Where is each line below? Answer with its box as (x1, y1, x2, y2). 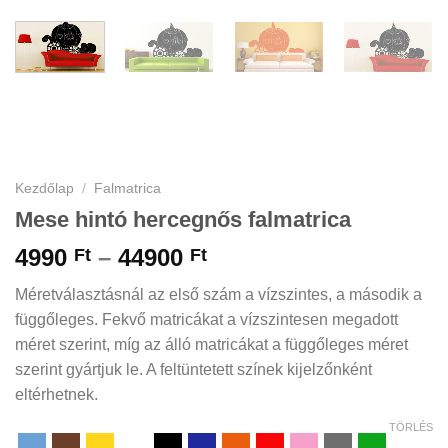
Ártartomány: (206, 243, 355, 271)
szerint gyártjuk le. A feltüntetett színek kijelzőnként (15, 361, 372, 379)
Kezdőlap (15, 180, 74, 196)
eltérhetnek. (15, 386, 98, 404)
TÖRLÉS (389, 421, 433, 434)
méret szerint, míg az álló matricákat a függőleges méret (15, 336, 408, 354)
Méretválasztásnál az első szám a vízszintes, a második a (15, 286, 422, 304)
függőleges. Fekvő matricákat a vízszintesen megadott (15, 311, 398, 329)
